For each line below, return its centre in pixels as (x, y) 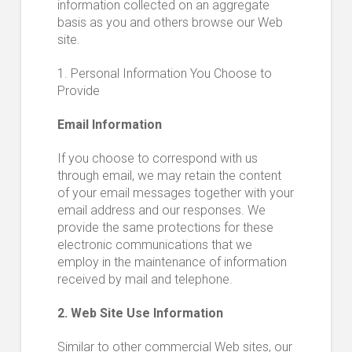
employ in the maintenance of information (172, 262)
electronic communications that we (154, 245)
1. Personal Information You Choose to (164, 74)
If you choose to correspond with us (157, 159)
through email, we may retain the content (169, 176)
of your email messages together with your (175, 193)
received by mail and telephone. (145, 280)
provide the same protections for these (165, 228)
